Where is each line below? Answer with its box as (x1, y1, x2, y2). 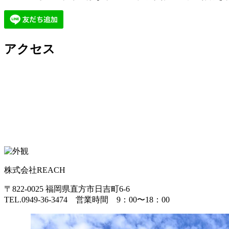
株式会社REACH (4, 165, 65, 174)
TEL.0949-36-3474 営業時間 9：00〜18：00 (4, 195, 170, 204)
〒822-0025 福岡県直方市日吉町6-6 (4, 184, 130, 193)
